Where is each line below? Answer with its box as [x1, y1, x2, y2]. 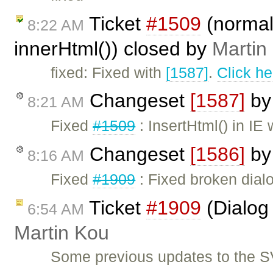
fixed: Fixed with [51, 63, 166, 81]
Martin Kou [14, 221, 109, 244]
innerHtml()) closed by [14, 37, 212, 60]
